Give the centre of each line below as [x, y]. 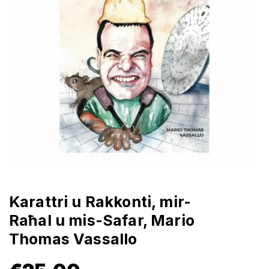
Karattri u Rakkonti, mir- [100, 202]
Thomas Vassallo [73, 239]
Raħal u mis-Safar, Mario [102, 221]
